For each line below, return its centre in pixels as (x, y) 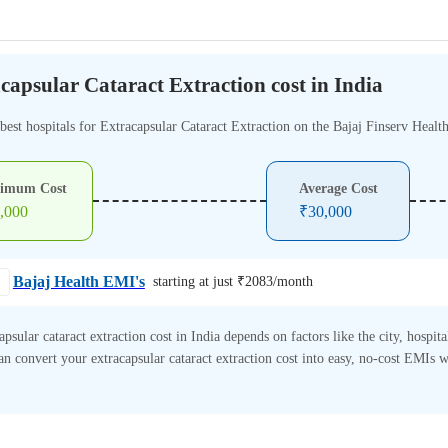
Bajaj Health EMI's (78, 282)
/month (292, 282)
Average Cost (338, 188)
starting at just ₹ (198, 282)
